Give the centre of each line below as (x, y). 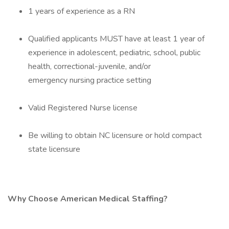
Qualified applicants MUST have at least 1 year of (116, 39)
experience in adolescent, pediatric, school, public (114, 53)
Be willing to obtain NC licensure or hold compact (115, 135)
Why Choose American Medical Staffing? (88, 199)
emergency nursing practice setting (90, 80)
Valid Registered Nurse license (83, 108)
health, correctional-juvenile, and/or (89, 66)
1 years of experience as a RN (82, 11)
